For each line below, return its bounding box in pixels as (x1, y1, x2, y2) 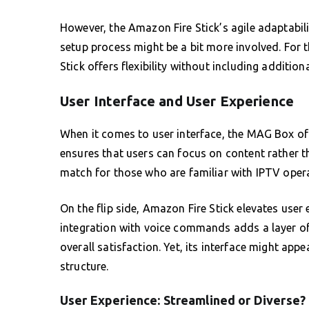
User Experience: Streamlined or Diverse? (60, 292, 306, 307)
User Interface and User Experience (60, 92, 295, 109)
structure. (60, 259, 109, 272)
